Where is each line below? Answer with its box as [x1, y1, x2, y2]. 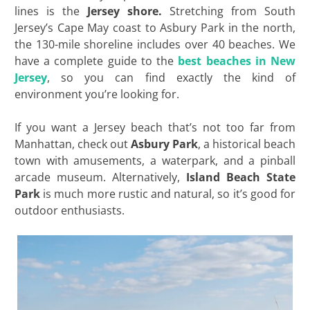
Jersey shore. [79, 3, 163, 19]
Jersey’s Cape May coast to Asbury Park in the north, [14, 20, 296, 36]
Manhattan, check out [14, 136, 128, 152]
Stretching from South [162, 3, 296, 19]
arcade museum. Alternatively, [14, 170, 187, 185]
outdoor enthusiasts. [14, 203, 125, 219]
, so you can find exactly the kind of [46, 70, 296, 86]
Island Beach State [186, 170, 296, 185]
